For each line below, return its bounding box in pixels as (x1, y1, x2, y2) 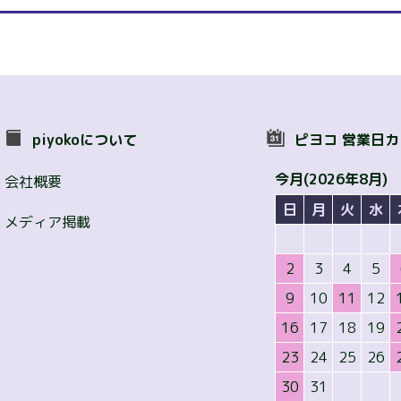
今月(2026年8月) (275, 169, 388, 190)
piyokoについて (32, 130, 138, 150)
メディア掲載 (4, 212, 90, 233)
